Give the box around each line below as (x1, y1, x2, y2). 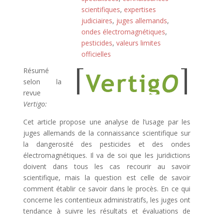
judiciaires (81, 16, 112, 25)
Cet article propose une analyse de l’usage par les (23, 117, 191, 126)
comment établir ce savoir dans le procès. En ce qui (23, 184, 191, 193)
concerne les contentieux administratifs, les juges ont (23, 195, 191, 204)
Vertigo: (23, 99, 47, 108)
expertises (124, 5, 156, 14)
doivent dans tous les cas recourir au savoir (23, 162, 191, 171)
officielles (81, 49, 111, 59)
